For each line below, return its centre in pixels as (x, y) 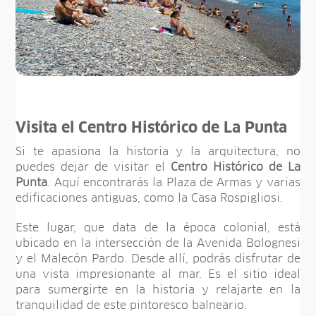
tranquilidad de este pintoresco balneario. (132, 305)
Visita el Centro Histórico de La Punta (152, 128)
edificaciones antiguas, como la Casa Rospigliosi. (150, 198)
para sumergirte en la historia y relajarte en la (158, 290)
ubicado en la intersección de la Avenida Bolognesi (158, 243)
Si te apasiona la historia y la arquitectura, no (158, 151)
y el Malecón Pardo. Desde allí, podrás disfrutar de (158, 259)
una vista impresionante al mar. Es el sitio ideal (158, 274)
